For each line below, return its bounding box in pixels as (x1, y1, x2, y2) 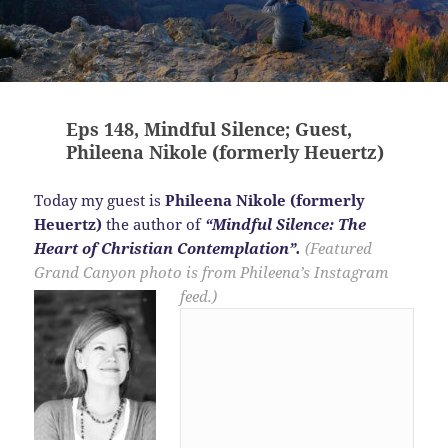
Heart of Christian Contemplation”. (34, 237, 306, 258)
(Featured (305, 237, 373, 258)
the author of (102, 213, 206, 234)
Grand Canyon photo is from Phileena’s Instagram (34, 261, 389, 282)
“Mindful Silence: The (205, 213, 367, 234)
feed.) (180, 285, 218, 306)
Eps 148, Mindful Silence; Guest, (66, 116, 353, 141)
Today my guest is (34, 189, 166, 210)
